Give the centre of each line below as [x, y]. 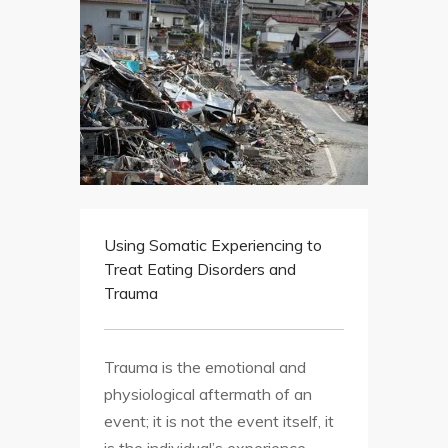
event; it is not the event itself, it [219, 421]
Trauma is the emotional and [205, 367]
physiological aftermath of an [208, 394]
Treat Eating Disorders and [200, 269]
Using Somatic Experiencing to [213, 245]
